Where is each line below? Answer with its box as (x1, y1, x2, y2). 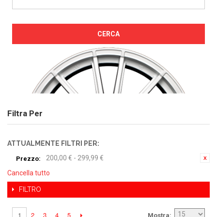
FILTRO (19, 186, 41, 194)
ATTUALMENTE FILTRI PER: (7, 139, 99, 148)
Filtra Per (7, 108, 43, 119)
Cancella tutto (7, 169, 50, 177)
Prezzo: (15, 155, 41, 162)
